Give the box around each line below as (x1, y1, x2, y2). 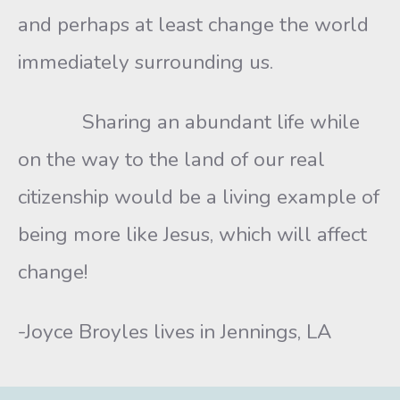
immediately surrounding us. (18, 48, 273, 76)
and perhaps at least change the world (18, 11, 369, 38)
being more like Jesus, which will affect (18, 221, 367, 248)
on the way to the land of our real (18, 146, 325, 173)
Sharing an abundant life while (18, 108, 360, 136)
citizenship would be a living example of (18, 183, 379, 211)
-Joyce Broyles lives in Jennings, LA (18, 318, 331, 346)
